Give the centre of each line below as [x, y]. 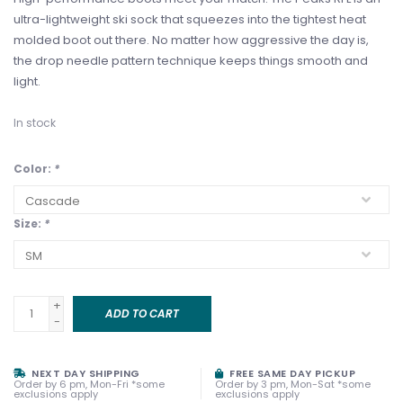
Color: [34, 169]
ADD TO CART [142, 313]
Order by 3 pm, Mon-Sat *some [293, 384]
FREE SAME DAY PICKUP [291, 373]
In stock [35, 123]
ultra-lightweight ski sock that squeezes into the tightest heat [190, 19]
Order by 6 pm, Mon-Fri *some [89, 384]
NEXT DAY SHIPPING [84, 373]
